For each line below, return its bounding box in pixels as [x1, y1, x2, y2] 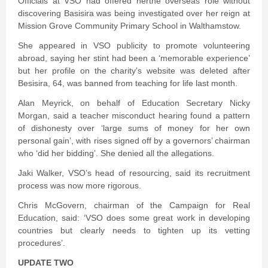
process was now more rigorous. [18, 181, 141, 190]
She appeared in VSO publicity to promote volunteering [18, 41, 250, 50]
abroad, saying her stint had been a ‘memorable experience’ [18, 53, 250, 63]
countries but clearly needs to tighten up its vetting [18, 226, 250, 235]
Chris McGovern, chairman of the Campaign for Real [18, 200, 250, 210]
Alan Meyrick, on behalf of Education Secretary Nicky [18, 98, 250, 108]
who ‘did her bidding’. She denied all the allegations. [18, 148, 214, 158]
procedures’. [18, 238, 65, 248]
